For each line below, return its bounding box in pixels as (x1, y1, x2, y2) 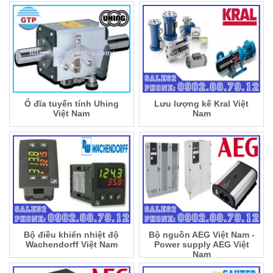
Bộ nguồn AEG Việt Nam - (148, 229, 255, 239)
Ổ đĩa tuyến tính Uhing (24, 99, 119, 109)
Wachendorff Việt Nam (25, 239, 118, 249)
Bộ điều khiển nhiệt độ (24, 229, 119, 239)
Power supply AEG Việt (154, 239, 249, 249)
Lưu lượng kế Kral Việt (154, 99, 249, 109)
